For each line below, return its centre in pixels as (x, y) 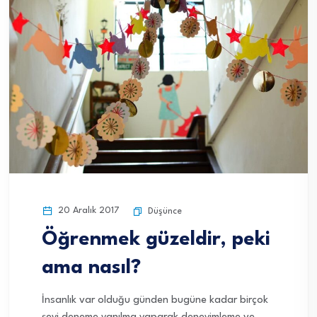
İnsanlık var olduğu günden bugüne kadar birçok (155, 301)
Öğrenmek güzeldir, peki (156, 240)
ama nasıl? (91, 269)
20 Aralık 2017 (87, 211)
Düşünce (165, 212)
